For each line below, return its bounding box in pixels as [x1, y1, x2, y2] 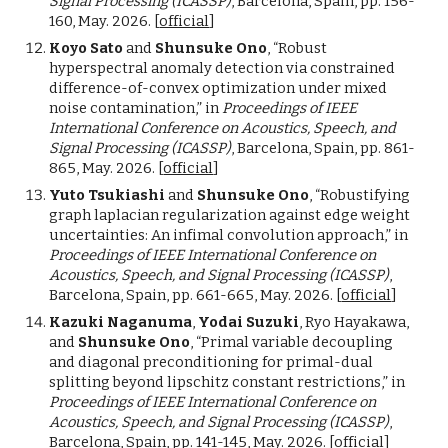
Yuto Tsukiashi [49, 186, 169, 204]
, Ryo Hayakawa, [299, 313, 410, 331]
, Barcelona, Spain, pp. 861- [231, 139, 416, 157]
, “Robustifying [309, 186, 411, 204]
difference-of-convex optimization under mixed [49, 79, 388, 97]
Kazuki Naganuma [49, 313, 193, 331]
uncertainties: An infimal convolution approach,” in [49, 226, 409, 244]
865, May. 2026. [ [49, 159, 164, 177]
